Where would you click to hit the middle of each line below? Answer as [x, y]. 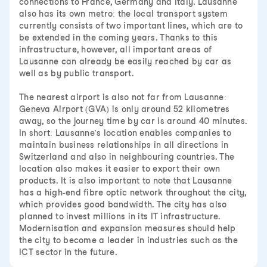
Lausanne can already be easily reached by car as [125, 61]
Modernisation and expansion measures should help [128, 228]
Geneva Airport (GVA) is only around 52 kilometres [125, 109]
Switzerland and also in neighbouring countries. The [127, 157]
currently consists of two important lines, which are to [131, 26]
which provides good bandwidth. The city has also [123, 204]
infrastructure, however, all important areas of [116, 49]
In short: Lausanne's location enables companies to [125, 133]
